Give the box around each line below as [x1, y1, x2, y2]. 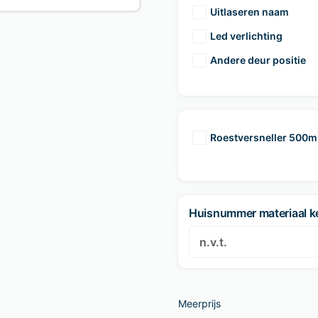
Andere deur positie [210, 53, 306, 66]
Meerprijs [178, 297, 221, 310]
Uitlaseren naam [210, 5, 289, 18]
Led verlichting [210, 29, 283, 42]
